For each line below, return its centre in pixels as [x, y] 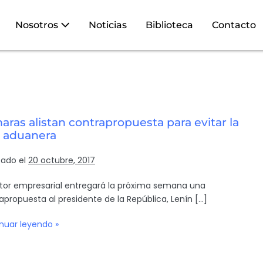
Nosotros [38, 25]
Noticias [108, 25]
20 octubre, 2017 [61, 160]
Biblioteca [169, 25]
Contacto [234, 25]
